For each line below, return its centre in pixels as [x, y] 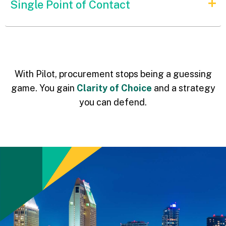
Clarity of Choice [114, 88]
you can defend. [113, 102]
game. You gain [44, 88]
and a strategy [183, 88]
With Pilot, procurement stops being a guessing [113, 74]
